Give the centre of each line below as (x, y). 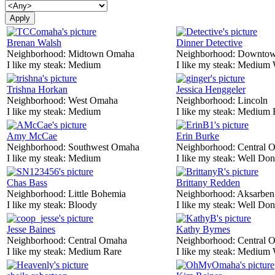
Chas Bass (27, 182)
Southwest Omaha (104, 147)
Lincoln (253, 100)
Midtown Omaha (101, 53)
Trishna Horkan (37, 89)
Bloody (83, 204)
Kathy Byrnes (203, 229)
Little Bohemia (97, 193)
